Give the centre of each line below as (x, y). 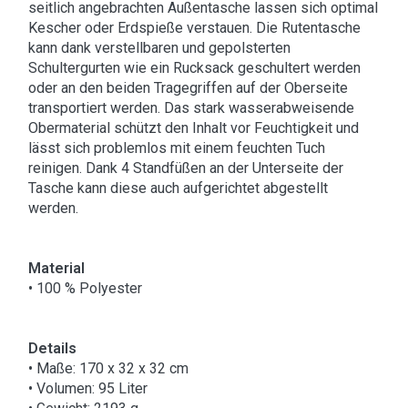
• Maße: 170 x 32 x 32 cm (108, 368)
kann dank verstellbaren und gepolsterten (159, 47)
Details (52, 348)
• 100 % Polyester (85, 288)
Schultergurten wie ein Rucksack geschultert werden (194, 67)
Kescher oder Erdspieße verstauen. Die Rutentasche (194, 27)
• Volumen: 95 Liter (88, 388)
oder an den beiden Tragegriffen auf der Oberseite (188, 87)
